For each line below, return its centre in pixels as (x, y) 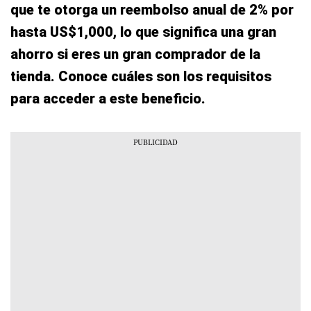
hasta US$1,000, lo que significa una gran (143, 32)
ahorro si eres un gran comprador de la (135, 54)
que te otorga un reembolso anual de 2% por (152, 10)
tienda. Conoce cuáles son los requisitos (141, 77)
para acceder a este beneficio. (108, 99)
